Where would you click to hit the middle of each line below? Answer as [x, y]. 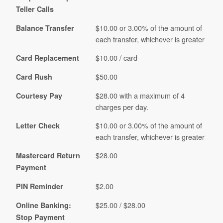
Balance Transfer [45, 28]
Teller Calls [35, 9]
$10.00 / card [117, 58]
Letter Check [38, 126]
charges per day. [122, 107]
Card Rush [34, 77]
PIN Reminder [40, 186]
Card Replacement [48, 58]
